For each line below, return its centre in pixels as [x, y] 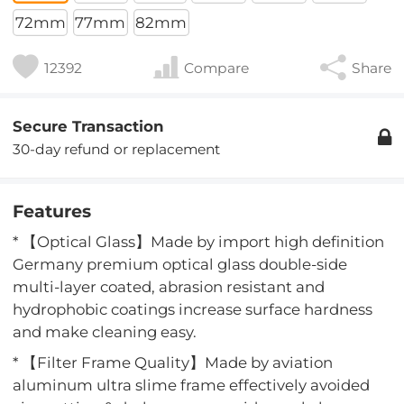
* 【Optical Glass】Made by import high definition [199, 242]
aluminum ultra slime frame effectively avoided [192, 385]
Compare [217, 68]
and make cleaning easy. [105, 332]
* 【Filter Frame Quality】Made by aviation [173, 362]
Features [52, 211]
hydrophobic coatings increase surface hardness [193, 310]
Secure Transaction [89, 126]
